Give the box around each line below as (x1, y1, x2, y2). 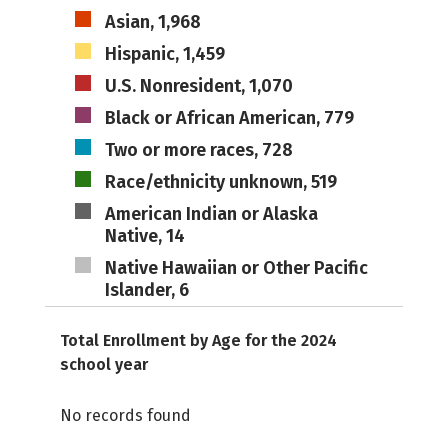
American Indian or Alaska (104, 203, 318, 225)
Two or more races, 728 (104, 139, 293, 161)
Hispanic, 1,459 (104, 43, 225, 65)
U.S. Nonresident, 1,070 (104, 75, 293, 97)
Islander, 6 (104, 279, 189, 301)
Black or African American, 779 (104, 107, 354, 129)
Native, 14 (104, 225, 185, 247)
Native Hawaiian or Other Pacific (104, 257, 368, 279)
